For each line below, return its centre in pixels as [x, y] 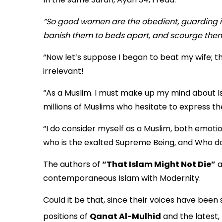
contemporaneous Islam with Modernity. [122, 178]
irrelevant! [63, 71]
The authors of [73, 165]
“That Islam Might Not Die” [159, 165]
